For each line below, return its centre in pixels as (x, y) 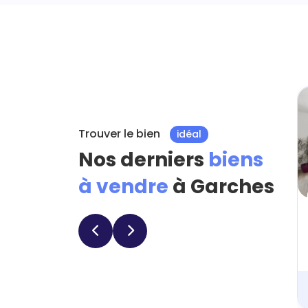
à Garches (223, 187)
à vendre (125, 187)
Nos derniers (143, 160)
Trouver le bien (121, 134)
